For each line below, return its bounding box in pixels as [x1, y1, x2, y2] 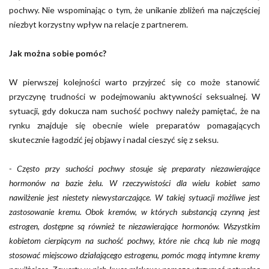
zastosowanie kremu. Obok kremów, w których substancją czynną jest [9, 206, 260, 217]
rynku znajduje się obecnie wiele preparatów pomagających [9, 119, 260, 130]
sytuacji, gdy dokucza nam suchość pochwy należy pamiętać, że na [9, 105, 260, 116]
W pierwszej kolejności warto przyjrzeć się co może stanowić [9, 76, 260, 87]
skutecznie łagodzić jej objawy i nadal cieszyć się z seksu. [9, 134, 219, 145]
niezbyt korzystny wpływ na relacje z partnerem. [9, 19, 188, 29]
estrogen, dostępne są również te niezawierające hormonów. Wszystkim [9, 220, 260, 231]
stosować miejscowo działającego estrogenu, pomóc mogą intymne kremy [9, 249, 260, 260]
